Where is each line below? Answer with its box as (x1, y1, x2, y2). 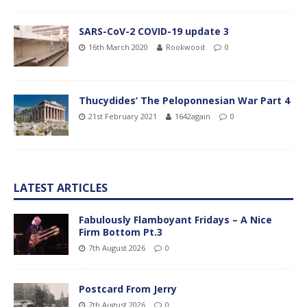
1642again (175, 110, 210, 121)
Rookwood (166, 41, 205, 52)
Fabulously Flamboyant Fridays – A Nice (79, 212, 272, 226)
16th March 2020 (88, 41, 148, 52)
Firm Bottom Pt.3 (79, 225, 162, 238)
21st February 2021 (88, 110, 157, 121)
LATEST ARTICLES (14, 180, 108, 195)
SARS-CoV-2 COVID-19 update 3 (79, 24, 229, 38)
